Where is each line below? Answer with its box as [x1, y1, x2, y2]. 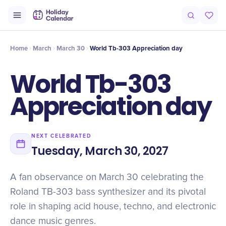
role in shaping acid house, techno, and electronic [10, 202, 216, 211]
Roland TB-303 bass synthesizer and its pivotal [10, 187, 206, 197]
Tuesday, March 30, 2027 [31, 143, 168, 159]
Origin [13, 17, 31, 25]
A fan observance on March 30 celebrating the [10, 173, 204, 182]
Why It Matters [137, 17, 178, 25]
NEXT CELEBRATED [31, 133, 92, 139]
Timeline [64, 17, 88, 25]
